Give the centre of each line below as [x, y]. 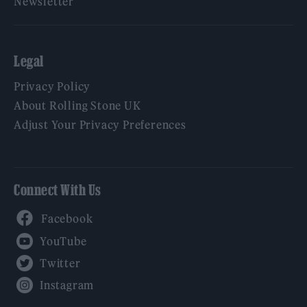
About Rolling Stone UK [77, 106]
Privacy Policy [52, 86]
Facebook [66, 208]
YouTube [63, 232]
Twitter [60, 254]
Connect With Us [58, 190]
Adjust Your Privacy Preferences [100, 125]
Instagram [66, 276]
